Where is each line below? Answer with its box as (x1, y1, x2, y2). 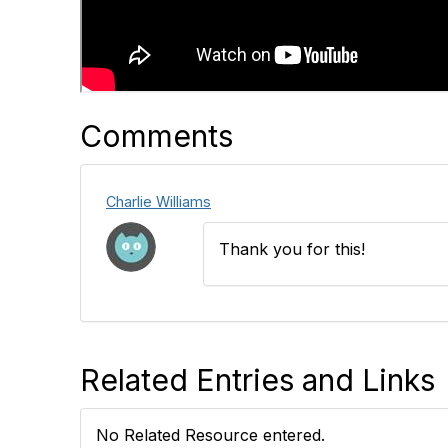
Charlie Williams (106, 192, 211, 210)
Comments (80, 117, 233, 154)
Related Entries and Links (80, 361, 435, 398)
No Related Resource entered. (96, 424, 325, 445)
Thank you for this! (218, 238, 370, 259)
